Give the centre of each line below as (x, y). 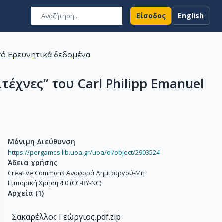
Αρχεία (21, 193)
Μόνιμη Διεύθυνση (42, 141)
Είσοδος (151, 16)
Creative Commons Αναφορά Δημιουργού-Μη (76, 173)
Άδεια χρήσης (33, 162)
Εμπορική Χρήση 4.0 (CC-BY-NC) (55, 183)
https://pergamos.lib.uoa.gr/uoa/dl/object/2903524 (84, 152)
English (191, 16)
